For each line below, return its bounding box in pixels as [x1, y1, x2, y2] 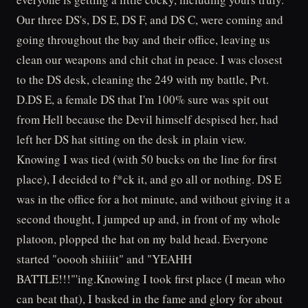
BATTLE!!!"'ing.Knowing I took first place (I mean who [16, 271, 285, 287]
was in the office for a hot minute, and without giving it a [16, 191, 290, 207]
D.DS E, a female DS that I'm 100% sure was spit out [16, 91, 269, 107]
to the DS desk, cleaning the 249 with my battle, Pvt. [16, 71, 269, 87]
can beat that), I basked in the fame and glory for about [16, 291, 283, 307]
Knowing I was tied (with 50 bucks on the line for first [16, 151, 277, 167]
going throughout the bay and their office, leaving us [16, 32, 270, 47]
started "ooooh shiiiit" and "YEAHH [16, 251, 192, 267]
